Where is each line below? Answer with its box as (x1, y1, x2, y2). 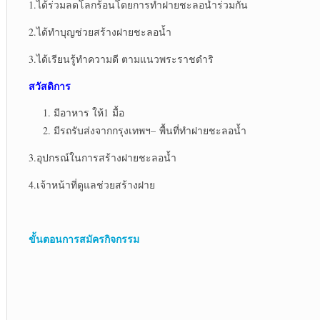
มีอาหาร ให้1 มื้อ (53, 106, 124, 120)
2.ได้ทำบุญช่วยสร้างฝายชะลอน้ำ (28, 25, 171, 39)
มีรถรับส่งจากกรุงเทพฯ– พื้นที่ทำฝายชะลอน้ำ (53, 124, 246, 138)
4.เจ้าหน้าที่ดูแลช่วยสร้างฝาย (28, 178, 155, 192)
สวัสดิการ (28, 79, 71, 94)
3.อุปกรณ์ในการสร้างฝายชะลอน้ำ (28, 151, 176, 165)
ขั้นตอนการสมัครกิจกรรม (28, 231, 139, 247)
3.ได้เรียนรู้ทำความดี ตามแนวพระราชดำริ (28, 52, 214, 66)
